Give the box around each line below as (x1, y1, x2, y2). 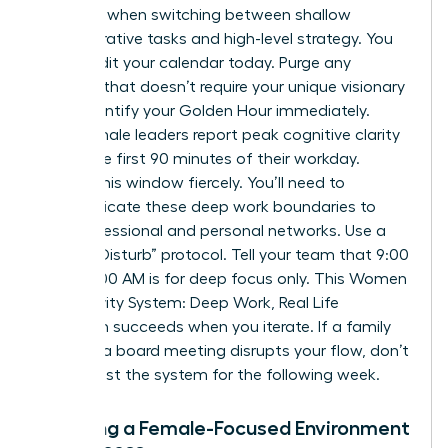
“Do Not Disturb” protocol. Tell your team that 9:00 (37, 246, 409, 263)
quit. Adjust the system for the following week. (37, 366, 380, 383)
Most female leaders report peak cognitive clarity (37, 126, 400, 143)
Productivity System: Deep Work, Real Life (37, 294, 339, 311)
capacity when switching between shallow (37, 6, 351, 23)
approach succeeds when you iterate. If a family (37, 318, 391, 335)
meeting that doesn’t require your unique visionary (37, 78, 405, 95)
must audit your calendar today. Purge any (37, 54, 351, 71)
